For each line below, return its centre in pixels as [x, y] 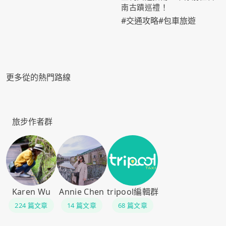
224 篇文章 [31, 206]
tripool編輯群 [133, 192]
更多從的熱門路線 [38, 77]
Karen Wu [31, 192]
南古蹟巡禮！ [145, 7]
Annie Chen [82, 192]
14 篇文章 [82, 206]
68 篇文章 [133, 206]
